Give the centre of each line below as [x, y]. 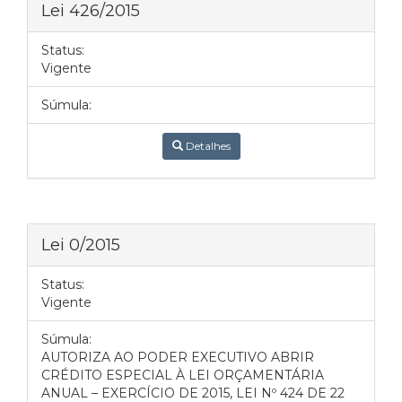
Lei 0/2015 [81, 245]
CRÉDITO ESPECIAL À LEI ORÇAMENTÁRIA [183, 375]
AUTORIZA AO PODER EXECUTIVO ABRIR [178, 357]
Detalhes [206, 146]
